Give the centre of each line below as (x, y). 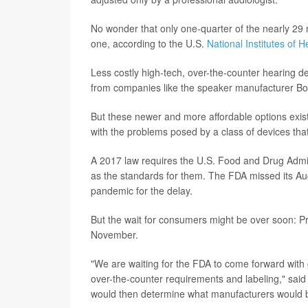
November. (114, 235)
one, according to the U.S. (149, 44)
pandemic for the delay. (142, 191)
